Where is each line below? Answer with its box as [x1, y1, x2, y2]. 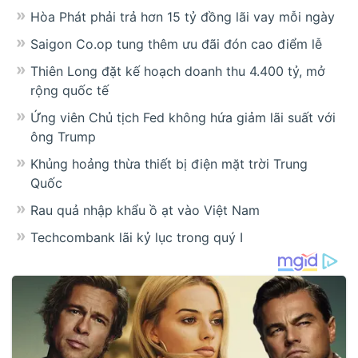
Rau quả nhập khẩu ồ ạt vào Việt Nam [30, 202, 260, 219]
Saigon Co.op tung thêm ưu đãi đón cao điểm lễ [30, 36, 322, 53]
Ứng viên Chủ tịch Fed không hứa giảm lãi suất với [30, 109, 336, 126]
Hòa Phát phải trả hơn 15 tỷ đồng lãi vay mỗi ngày [30, 9, 335, 26]
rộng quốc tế [30, 82, 109, 99]
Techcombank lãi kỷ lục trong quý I [30, 229, 243, 246]
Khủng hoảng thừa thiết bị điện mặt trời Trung [30, 156, 308, 173]
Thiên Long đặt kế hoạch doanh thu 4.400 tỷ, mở [30, 63, 325, 80]
